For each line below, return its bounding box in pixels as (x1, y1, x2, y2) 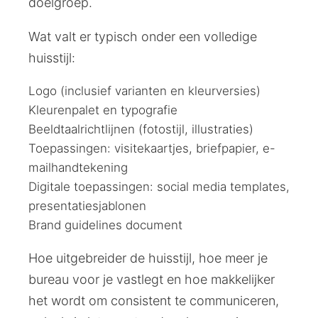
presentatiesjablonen (28, 198, 146, 213)
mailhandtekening (28, 160, 128, 175)
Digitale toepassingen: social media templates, (28, 179, 290, 194)
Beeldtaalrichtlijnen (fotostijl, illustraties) (28, 121, 253, 136)
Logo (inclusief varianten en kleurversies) (28, 83, 261, 98)
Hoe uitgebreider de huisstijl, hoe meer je (28, 250, 268, 265)
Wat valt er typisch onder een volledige (28, 28, 257, 44)
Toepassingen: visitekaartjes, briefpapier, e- (28, 141, 275, 155)
